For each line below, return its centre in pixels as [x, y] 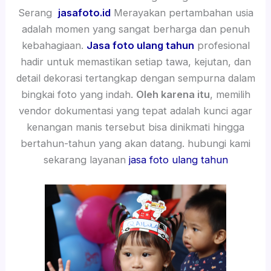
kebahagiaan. [54, 46]
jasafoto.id [84, 13]
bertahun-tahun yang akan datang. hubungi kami [135, 144]
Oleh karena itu [173, 95]
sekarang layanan [86, 160]
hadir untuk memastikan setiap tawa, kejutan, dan [135, 62]
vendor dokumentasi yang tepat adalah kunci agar [135, 111]
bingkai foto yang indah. [78, 95]
